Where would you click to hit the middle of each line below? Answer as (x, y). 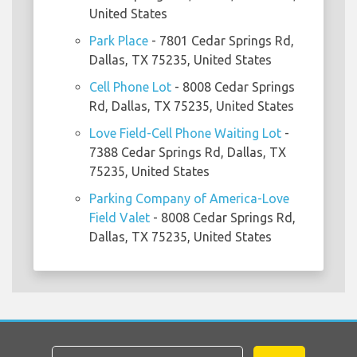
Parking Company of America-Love (189, 198)
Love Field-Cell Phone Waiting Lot (185, 133)
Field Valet (120, 217)
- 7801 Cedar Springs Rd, (221, 40)
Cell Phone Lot (130, 86)
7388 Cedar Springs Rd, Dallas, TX (188, 152)
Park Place (119, 40)
